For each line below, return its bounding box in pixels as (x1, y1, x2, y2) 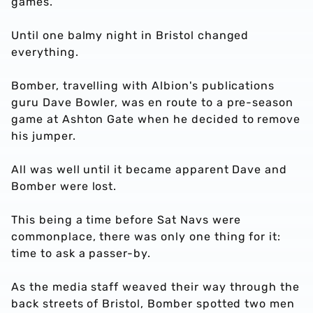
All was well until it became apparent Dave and (11, 163, 288, 176)
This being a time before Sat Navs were (11, 213, 241, 226)
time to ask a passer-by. (11, 247, 152, 260)
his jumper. (11, 129, 76, 143)
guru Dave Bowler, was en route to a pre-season (11, 96, 294, 109)
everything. (11, 45, 79, 59)
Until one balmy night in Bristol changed (11, 29, 249, 42)
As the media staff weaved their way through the (11, 280, 300, 293)
